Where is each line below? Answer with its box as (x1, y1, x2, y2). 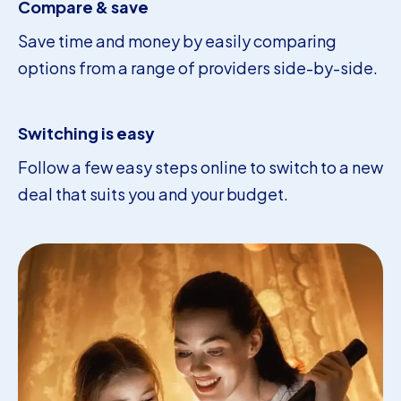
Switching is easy (18, 122, 155, 143)
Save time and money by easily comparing (18, 30, 337, 51)
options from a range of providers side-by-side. (18, 56, 378, 78)
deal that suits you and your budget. (18, 183, 288, 204)
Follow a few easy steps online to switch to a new (18, 156, 383, 177)
